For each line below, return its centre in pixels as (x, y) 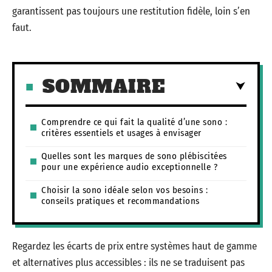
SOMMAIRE (104, 86)
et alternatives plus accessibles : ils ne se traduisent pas (128, 263)
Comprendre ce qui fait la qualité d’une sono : (134, 122)
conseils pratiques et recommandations (121, 201)
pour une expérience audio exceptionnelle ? (129, 167)
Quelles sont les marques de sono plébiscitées (134, 156)
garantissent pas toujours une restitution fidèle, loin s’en (131, 11)
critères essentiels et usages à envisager (121, 133)
